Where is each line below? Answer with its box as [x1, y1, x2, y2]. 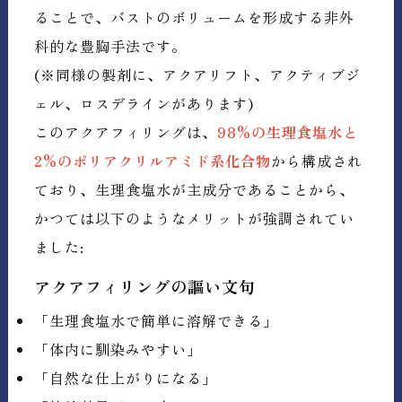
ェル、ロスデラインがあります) [34, 92, 255, 115]
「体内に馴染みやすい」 [34, 338, 203, 361]
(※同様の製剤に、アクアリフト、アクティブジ [34, 64, 362, 86]
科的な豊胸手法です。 [34, 35, 188, 57]
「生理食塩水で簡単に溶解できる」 [34, 310, 279, 332]
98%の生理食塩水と [217, 121, 359, 144]
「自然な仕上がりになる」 [34, 367, 218, 389]
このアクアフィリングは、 [34, 121, 218, 144]
